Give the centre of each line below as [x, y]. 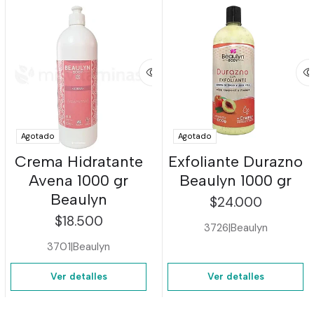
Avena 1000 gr [78, 180]
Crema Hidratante [78, 161]
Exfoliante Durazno [235, 161]
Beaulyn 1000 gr [235, 180]
